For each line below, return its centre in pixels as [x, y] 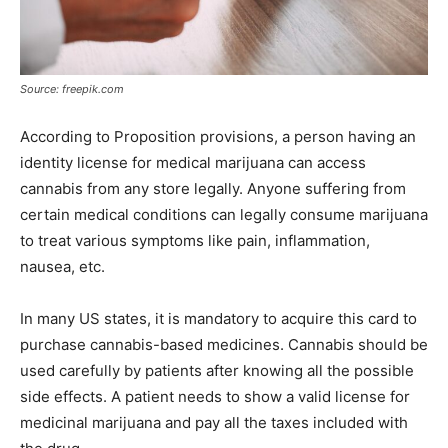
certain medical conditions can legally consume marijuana [224, 214]
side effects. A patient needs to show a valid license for [215, 396]
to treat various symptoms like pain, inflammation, [195, 240]
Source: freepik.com [72, 88]
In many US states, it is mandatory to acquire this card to [218, 318]
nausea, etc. [62, 266]
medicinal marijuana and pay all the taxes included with [214, 422]
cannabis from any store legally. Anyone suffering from [213, 188]
